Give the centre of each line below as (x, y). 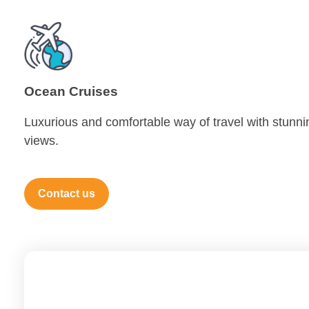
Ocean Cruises (71, 92)
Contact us (67, 194)
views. (41, 141)
